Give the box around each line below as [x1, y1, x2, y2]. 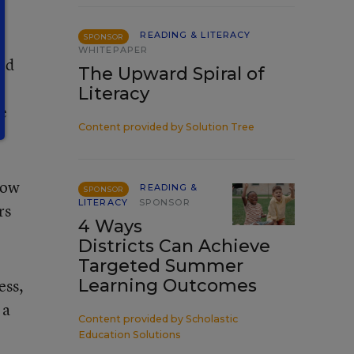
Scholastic [186, 313, 238, 325]
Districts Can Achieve [78, 235, 270, 257]
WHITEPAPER [78, 44, 148, 55]
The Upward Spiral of [78, 63, 265, 85]
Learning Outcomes [78, 275, 257, 296]
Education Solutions [78, 329, 181, 341]
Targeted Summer [78, 255, 243, 277]
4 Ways [78, 216, 142, 237]
